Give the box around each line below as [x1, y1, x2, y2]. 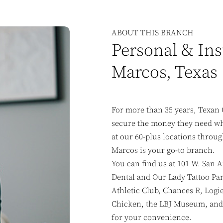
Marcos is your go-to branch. [111, 145, 215, 155]
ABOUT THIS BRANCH [111, 28, 194, 38]
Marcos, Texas [111, 62, 218, 84]
